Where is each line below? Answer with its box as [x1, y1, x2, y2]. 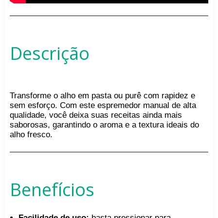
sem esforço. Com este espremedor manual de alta [10, 100, 196, 110]
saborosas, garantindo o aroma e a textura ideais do [10, 120, 199, 129]
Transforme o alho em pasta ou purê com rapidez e [10, 91, 195, 100]
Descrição [10, 41, 90, 66]
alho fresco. [10, 129, 53, 139]
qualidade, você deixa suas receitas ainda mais [10, 110, 182, 120]
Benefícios [10, 177, 94, 201]
